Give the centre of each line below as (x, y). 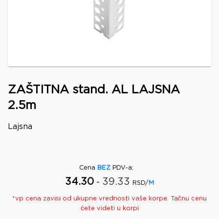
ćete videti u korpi (109, 208)
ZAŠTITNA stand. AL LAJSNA (94, 90)
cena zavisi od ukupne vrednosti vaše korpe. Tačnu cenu (115, 199)
